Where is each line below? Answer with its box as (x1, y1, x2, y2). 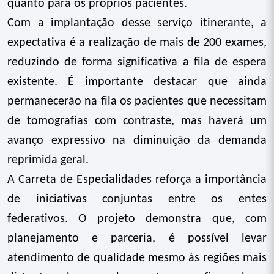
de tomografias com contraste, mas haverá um (7, 115, 267, 127)
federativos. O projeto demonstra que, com (7, 213, 267, 225)
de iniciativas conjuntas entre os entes (7, 193, 267, 206)
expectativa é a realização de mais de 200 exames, (7, 37, 267, 49)
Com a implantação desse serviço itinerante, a (7, 17, 267, 29)
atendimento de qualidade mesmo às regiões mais (7, 252, 267, 264)
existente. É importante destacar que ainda (7, 76, 267, 88)
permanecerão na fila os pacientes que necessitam (7, 95, 267, 108)
